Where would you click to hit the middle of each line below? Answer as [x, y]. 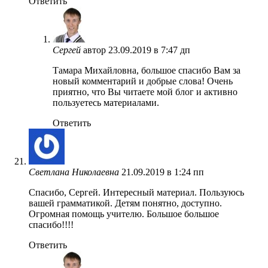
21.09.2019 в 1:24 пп [163, 172]
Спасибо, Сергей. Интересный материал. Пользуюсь [136, 192]
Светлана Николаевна [74, 172]
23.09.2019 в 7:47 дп [149, 50]
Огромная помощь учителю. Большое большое [124, 214]
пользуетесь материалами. [106, 102]
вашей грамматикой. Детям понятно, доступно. [125, 203]
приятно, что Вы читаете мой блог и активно [145, 92]
